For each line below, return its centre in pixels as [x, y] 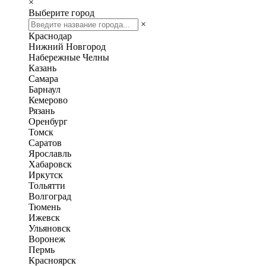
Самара [43, 79]
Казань [42, 68]
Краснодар [50, 36]
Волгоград [50, 196]
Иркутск [46, 175]
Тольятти [47, 186]
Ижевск [44, 218]
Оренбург [48, 121]
